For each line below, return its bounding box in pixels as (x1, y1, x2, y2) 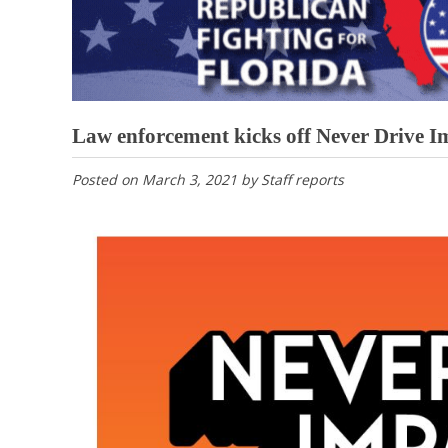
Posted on (72, 170, 142, 190)
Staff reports (261, 170, 344, 190)
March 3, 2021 (142, 170, 237, 190)
